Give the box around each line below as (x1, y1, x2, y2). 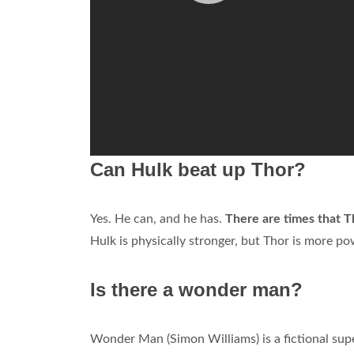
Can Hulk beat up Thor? (90, 159, 306, 181)
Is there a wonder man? (90, 279, 303, 301)
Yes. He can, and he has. (90, 213, 225, 226)
